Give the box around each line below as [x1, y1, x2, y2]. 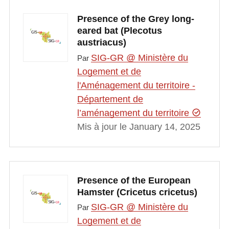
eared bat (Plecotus [77, 26, 162, 36]
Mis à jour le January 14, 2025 [77, 121, 200, 132]
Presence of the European [77, 175, 191, 186]
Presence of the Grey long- [77, 14, 194, 25]
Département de [77, 94, 143, 104]
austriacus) [77, 37, 126, 48]
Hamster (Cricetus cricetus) [77, 187, 197, 197]
